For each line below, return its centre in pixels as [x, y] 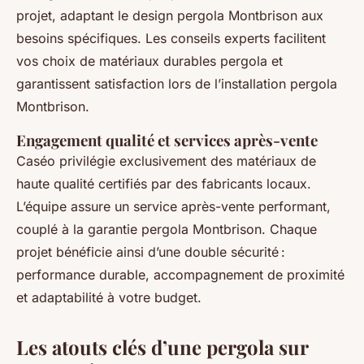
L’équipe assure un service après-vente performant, [173, 207]
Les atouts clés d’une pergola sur [162, 347]
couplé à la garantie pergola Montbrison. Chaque [167, 230]
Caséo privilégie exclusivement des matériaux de [166, 161]
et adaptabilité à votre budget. [109, 298]
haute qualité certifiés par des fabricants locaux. [164, 184]
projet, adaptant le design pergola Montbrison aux [170, 16]
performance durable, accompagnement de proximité [180, 275]
